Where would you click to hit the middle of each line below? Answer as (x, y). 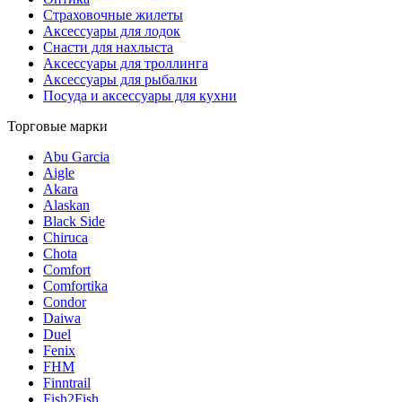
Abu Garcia (76, 157)
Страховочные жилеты (113, 15)
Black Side (74, 221)
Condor (65, 302)
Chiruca (66, 237)
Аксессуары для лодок (112, 31)
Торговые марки (57, 126)
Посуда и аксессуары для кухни (140, 96)
